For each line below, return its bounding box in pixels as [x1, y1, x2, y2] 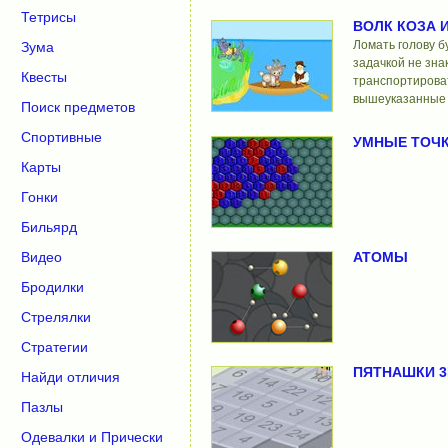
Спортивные [21, 129, 102, 145]
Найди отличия [21, 369, 120, 385]
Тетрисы [21, 9, 76, 25]
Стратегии [21, 339, 88, 355]
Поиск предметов [21, 99, 135, 115]
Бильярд [21, 219, 77, 235]
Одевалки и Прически [21, 429, 163, 445]
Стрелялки [21, 309, 91, 325]
